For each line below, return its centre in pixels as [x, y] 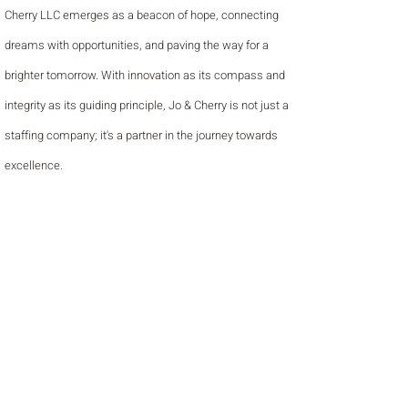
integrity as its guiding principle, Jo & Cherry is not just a [147, 105]
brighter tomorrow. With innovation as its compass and [145, 75]
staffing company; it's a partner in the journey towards [141, 135]
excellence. [34, 165]
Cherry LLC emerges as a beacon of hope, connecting [142, 15]
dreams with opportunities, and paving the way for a [137, 45]
